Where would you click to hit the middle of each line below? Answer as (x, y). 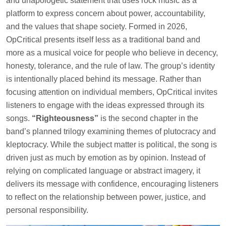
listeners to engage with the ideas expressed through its (105, 105)
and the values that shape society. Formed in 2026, (97, 26)
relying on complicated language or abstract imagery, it (103, 171)
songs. (19, 118)
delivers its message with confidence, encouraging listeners (112, 184)
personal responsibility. (47, 210)
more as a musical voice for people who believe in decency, (112, 53)
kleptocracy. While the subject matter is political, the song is (111, 145)
